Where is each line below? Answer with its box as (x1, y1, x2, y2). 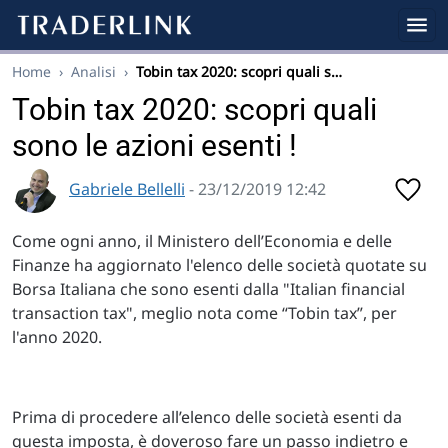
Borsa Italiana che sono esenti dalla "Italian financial (12, 278, 405, 300)
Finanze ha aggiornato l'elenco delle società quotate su (12, 254, 427, 276)
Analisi (71, 62, 116, 81)
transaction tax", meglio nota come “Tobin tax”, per (12, 302, 397, 324)
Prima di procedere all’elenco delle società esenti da (12, 406, 402, 428)
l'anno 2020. (12, 326, 102, 348)
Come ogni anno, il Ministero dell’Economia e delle (12, 230, 392, 252)
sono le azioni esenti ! (12, 128, 297, 163)
